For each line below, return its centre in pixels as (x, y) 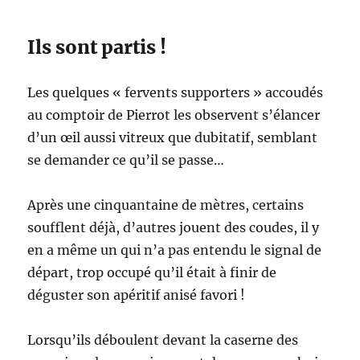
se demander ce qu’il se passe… (126, 160)
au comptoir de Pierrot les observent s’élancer (174, 115)
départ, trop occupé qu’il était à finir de (152, 272)
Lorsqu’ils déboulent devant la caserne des (163, 340)
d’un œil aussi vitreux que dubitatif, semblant (173, 137)
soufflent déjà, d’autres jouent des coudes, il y (174, 227)
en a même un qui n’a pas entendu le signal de (175, 250)
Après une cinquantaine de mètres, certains (166, 205)
